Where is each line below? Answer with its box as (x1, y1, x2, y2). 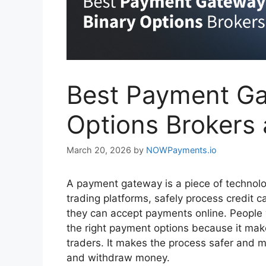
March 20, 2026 (66, 144, 131, 155)
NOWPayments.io (146, 144, 217, 155)
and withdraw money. (66, 251, 170, 264)
